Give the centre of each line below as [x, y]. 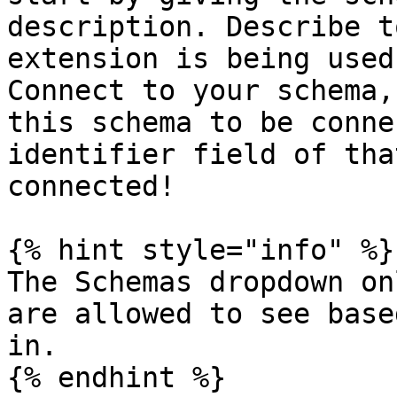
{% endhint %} [117, 378]
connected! [91, 186]
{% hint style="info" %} [201, 250]
